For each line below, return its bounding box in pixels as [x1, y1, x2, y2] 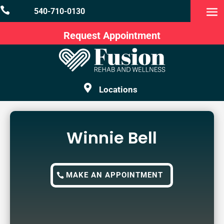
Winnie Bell [66, 126, 157, 149]
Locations [99, 84, 137, 95]
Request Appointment [63, 29, 160, 41]
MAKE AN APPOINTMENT [66, 170, 163, 179]
